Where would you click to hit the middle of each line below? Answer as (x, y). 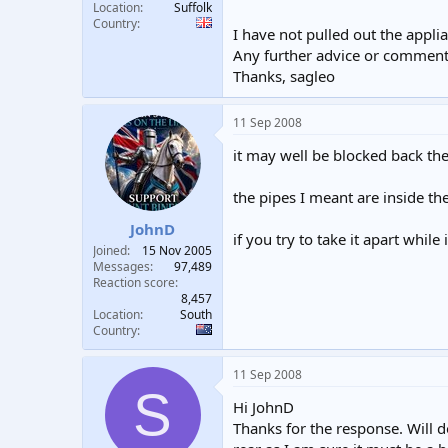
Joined (110, 250)
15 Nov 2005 (177, 250)
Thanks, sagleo (284, 76)
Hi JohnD (263, 406)
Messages (121, 266)
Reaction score (134, 282)
